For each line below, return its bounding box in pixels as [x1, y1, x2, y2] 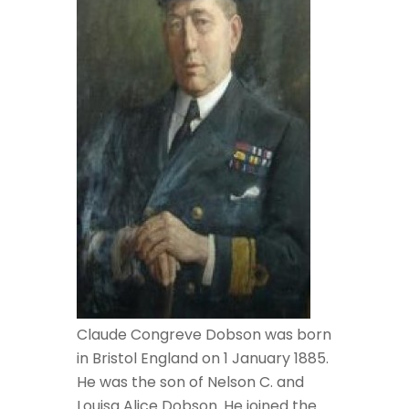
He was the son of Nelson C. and [77, 372, 304, 393]
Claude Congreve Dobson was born [77, 324, 331, 345]
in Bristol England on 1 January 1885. [77, 348, 329, 369]
